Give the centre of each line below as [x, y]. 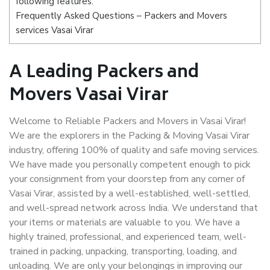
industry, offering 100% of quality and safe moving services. [134, 150]
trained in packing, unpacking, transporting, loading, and [123, 251]
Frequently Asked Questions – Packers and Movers [121, 16]
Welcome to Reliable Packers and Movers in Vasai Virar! [127, 121]
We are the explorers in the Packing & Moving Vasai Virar [129, 136]
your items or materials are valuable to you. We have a [124, 222]
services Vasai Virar [55, 30]
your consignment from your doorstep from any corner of [127, 179]
